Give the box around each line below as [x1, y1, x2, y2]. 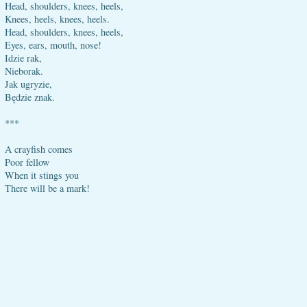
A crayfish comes [5, 143, 73, 156]
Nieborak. [5, 64, 43, 77]
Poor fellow [5, 156, 49, 169]
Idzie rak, [5, 51, 42, 64]
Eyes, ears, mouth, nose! [5, 38, 101, 51]
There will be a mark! [5, 182, 90, 195]
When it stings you [5, 169, 79, 182]
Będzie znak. [5, 90, 55, 103]
